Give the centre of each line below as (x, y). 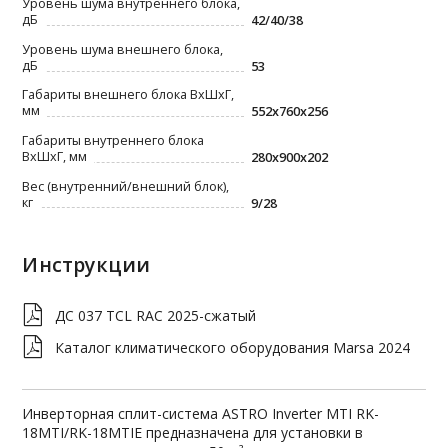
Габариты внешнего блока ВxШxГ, (128, 95)
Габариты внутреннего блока (113, 140)
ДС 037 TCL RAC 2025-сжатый (156, 315)
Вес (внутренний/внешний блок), (126, 186)
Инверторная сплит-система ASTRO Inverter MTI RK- (201, 413)
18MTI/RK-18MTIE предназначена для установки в (193, 432)
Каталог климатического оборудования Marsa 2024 (233, 347)
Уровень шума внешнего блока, (123, 49)
